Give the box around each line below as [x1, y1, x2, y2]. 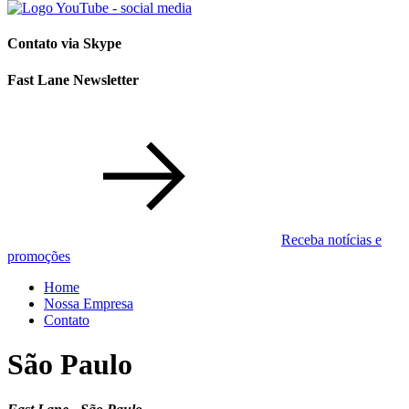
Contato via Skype [7, 36, 121, 52]
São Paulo [7, 348, 132, 382]
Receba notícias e [281, 231, 382, 247]
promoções [7, 247, 70, 264]
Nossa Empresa [44, 295, 133, 311]
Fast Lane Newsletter [7, 71, 139, 88]
